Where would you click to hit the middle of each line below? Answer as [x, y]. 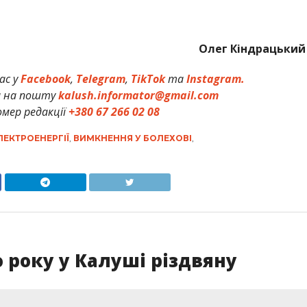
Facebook [46, 78]
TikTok [148, 78]
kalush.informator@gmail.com [138, 95]
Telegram [101, 78]
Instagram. [216, 78]
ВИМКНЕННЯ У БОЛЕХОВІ [132, 138]
